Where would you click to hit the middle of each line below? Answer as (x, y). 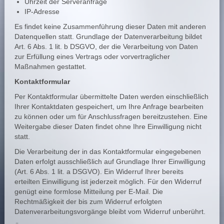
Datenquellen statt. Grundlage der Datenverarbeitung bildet (108, 36)
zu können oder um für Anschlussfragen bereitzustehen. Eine (111, 116)
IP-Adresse (42, 11)
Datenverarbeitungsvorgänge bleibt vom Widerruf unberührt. (110, 211)
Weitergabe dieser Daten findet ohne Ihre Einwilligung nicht (108, 126)
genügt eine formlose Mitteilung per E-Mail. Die (88, 191)
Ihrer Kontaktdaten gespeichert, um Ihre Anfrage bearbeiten (109, 106)
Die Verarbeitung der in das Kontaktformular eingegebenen (107, 151)
